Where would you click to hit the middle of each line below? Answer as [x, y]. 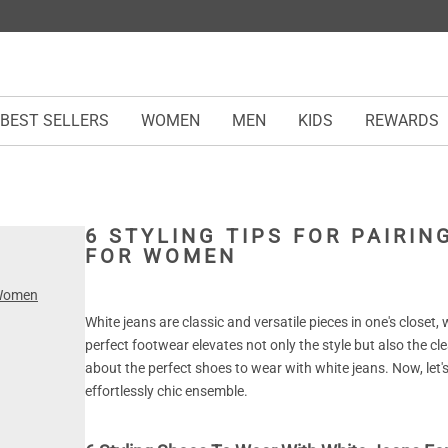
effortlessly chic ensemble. [166, 391]
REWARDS [402, 120]
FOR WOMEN [160, 256]
